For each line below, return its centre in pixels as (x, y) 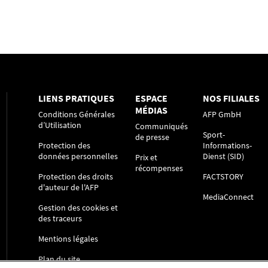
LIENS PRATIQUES (76, 98)
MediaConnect (229, 197)
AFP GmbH (222, 115)
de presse (153, 137)
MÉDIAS (152, 110)
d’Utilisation (60, 125)
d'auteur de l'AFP (68, 188)
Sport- (214, 135)
